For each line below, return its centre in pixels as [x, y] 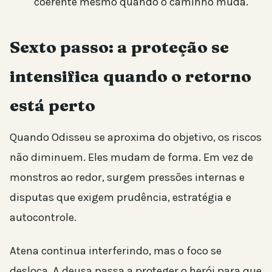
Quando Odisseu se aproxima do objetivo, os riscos [136, 137]
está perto [53, 105]
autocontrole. [43, 217]
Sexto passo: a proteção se [119, 47]
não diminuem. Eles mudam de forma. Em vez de [131, 157]
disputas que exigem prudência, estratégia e [121, 197]
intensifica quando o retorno [131, 76]
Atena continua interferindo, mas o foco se [116, 250]
